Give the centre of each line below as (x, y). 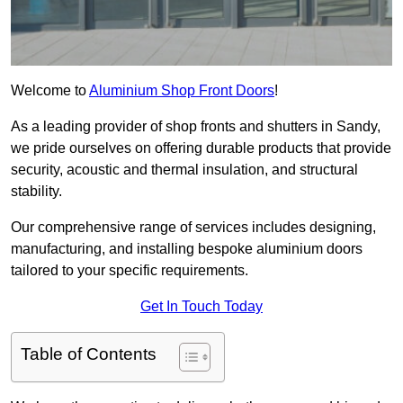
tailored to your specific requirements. (131, 271)
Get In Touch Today (201, 307)
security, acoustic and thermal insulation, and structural (184, 170)
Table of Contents (89, 354)
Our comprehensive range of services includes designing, (193, 228)
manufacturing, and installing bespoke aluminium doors (187, 249)
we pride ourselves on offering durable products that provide (201, 148)
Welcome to (50, 91)
